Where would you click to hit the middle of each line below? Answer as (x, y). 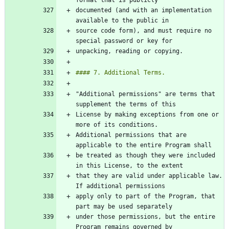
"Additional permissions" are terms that (145, 94)
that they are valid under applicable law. (149, 176)
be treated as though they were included (145, 156)
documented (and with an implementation (144, 10)
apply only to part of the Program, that (145, 197)
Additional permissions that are (131, 135)
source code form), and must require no (144, 31)
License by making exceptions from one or (147, 115)
